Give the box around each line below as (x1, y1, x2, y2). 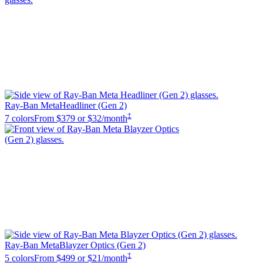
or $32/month (77, 113, 127, 123)
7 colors (5, 113, 34, 123)
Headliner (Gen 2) (59, 100, 127, 110)
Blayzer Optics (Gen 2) (59, 240, 146, 250)
